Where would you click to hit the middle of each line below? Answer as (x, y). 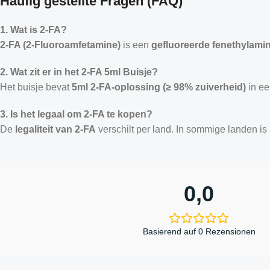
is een (136, 45)
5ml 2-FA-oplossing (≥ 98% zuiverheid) (159, 87)
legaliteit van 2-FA (55, 129)
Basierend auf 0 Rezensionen (199, 231)
